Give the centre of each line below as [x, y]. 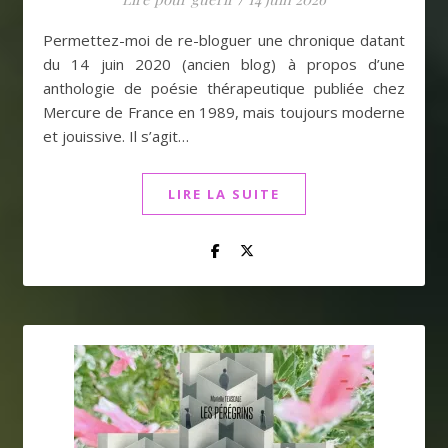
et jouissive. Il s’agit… [116, 136]
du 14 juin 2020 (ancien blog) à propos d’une [224, 64]
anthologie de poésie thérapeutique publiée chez [224, 88]
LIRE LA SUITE [224, 194]
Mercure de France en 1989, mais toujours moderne [224, 112]
